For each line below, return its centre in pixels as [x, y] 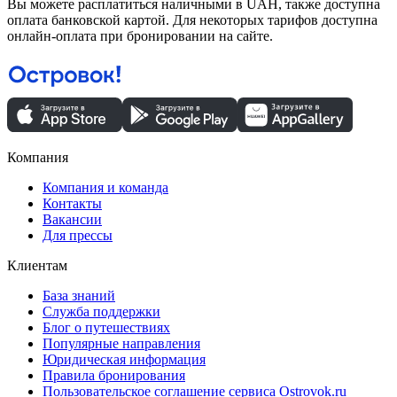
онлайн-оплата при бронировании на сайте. [140, 35]
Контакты [72, 203]
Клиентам [37, 265]
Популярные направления [121, 343]
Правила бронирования [114, 375]
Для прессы [78, 235]
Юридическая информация [124, 359]
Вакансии [72, 219]
